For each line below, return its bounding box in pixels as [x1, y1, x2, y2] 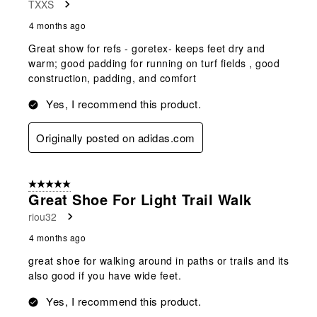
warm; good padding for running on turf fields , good [28, 56, 279, 71]
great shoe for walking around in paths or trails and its [28, 253, 289, 268]
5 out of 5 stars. [28, 178, 93, 192]
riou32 [28, 209, 57, 224]
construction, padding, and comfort [28, 71, 196, 86]
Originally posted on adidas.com [36, 130, 195, 146]
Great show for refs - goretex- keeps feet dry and [28, 41, 265, 56]
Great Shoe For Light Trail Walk [28, 189, 252, 210]
